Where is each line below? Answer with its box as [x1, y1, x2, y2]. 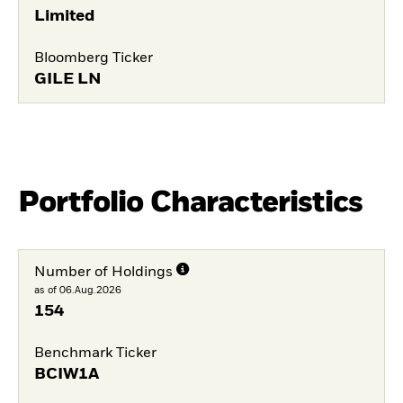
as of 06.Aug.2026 [33, 284, 121, 295]
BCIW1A [33, 366, 99, 383]
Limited [33, 7, 94, 24]
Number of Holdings [33, 264, 173, 280]
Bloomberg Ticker [33, 51, 153, 67]
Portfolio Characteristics [18, 187, 363, 218]
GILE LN [33, 71, 102, 88]
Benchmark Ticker [33, 346, 157, 362]
